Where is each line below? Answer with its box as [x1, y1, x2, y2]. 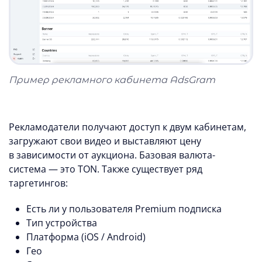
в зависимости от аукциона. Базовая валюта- [9, 149, 215, 162]
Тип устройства [26, 216, 97, 230]
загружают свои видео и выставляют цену [9, 135, 201, 148]
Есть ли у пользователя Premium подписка [26, 202, 222, 216]
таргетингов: [9, 177, 68, 190]
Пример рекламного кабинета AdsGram [9, 74, 215, 86]
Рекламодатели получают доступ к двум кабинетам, [9, 120, 246, 134]
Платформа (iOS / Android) [26, 230, 146, 244]
